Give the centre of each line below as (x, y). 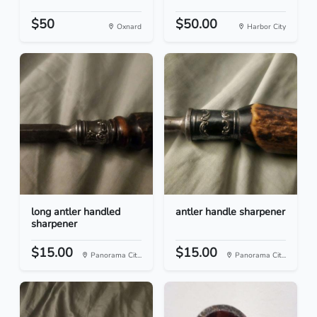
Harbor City (265, 27)
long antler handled (76, 212)
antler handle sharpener (230, 212)
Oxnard (128, 27)
